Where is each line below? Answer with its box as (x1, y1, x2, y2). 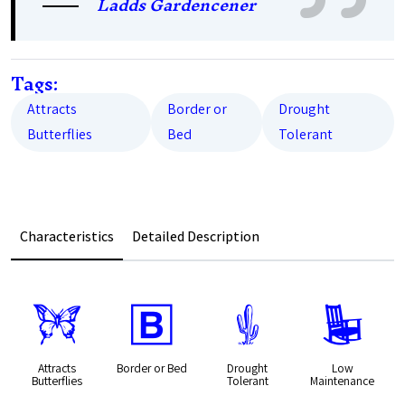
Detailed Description (132, 227, 259, 246)
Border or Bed (117, 359, 188, 376)
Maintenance (310, 372, 375, 389)
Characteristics (20, 227, 114, 246)
